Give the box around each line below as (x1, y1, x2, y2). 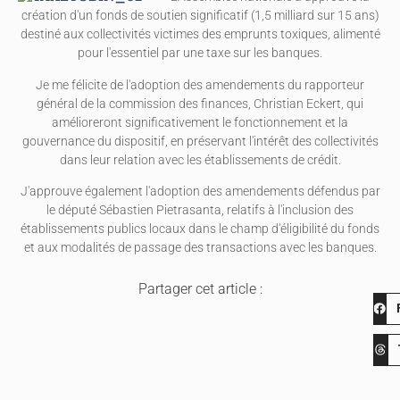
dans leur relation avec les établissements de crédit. (59, 152, 341, 168)
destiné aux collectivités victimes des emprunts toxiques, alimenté (20, 27, 380, 43)
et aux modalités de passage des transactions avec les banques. (23, 240, 377, 256)
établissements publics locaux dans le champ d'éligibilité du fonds (21, 221, 379, 237)
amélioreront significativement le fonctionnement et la (52, 114, 348, 130)
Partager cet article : (137, 279, 262, 297)
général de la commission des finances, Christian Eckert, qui (37, 96, 363, 112)
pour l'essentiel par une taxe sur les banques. (78, 46, 322, 62)
